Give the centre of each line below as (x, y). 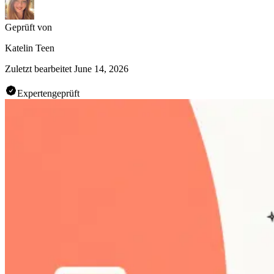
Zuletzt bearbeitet (38, 68)
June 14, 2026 (101, 68)
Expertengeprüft (48, 93)
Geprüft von (28, 27)
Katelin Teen (30, 48)
